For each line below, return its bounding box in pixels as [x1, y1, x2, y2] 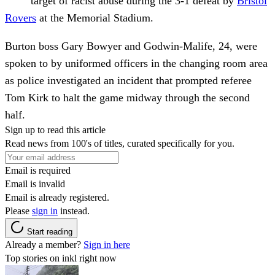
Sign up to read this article [5, 124, 106, 135]
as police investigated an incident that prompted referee [5, 74, 252, 87]
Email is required [5, 165, 71, 176]
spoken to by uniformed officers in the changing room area [5, 56, 268, 69]
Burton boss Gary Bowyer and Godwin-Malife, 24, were [5, 39, 257, 52]
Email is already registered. [5, 192, 109, 203]
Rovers [5, 11, 36, 24]
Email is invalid [5, 178, 65, 189]
